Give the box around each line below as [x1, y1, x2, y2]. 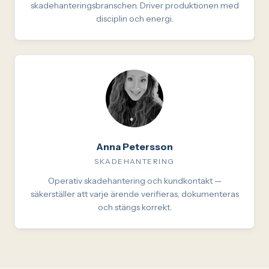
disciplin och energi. [95, 13, 174, 24]
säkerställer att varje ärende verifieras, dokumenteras [30, 189, 239, 199]
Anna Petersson [96, 141, 173, 153]
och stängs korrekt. [97, 202, 172, 213]
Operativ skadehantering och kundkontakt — [47, 175, 222, 186]
